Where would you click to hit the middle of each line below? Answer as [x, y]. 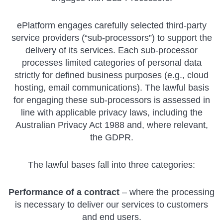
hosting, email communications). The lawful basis [111, 87]
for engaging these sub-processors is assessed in [111, 100]
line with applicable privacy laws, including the [111, 112]
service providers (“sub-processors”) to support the [111, 38]
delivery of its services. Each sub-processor [111, 50]
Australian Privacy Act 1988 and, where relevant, [111, 125]
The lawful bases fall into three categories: [111, 165]
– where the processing [167, 192]
